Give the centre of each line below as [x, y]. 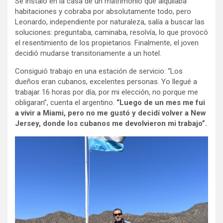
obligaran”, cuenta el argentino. [65, 103]
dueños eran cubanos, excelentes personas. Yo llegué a [106, 82]
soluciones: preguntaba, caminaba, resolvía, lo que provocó [111, 33]
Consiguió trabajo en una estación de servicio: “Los [99, 71]
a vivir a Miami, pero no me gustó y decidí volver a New [111, 113]
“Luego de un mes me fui [160, 103]
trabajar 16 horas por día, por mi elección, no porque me [107, 92]
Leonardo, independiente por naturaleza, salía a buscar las [110, 22]
